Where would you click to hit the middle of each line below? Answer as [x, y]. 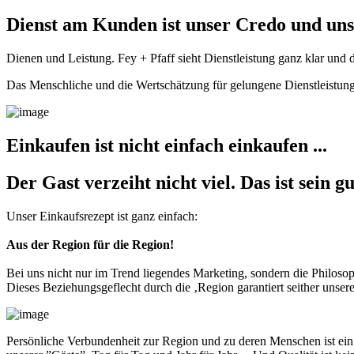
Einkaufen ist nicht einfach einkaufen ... [167, 146]
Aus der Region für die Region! [90, 244]
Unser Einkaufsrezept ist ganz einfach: [102, 216]
